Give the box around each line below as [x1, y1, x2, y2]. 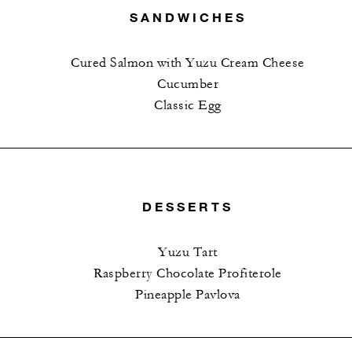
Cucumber [157, 76, 218, 93]
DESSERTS [142, 198, 233, 214]
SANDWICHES [129, 9, 247, 25]
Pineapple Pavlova [135, 286, 240, 302]
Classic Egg [154, 97, 222, 114]
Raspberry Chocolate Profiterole [93, 265, 282, 281]
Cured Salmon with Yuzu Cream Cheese [71, 55, 305, 71]
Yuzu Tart [158, 244, 218, 260]
